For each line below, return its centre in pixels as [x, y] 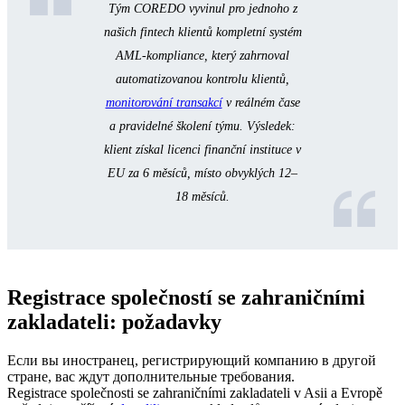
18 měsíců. [202, 197]
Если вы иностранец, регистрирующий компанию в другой [192, 361]
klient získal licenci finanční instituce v [202, 150]
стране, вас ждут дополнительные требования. [151, 377]
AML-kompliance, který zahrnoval [202, 56]
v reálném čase [261, 103]
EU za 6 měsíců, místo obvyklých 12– [202, 174]
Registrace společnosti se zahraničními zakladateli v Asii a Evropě [195, 393]
